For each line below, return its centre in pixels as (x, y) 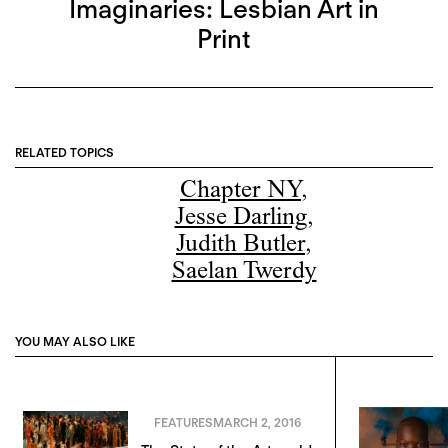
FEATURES (183, 422)
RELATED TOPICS (64, 153)
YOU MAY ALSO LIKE (75, 342)
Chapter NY (240, 191)
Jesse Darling (240, 218)
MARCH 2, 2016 (257, 422)
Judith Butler (240, 245)
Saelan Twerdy (244, 272)
